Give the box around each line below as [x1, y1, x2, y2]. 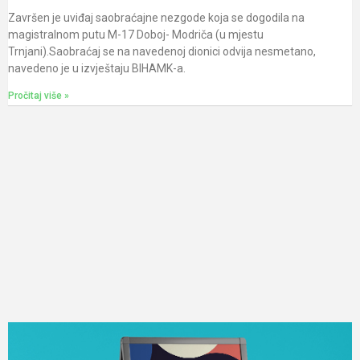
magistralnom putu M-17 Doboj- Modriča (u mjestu [8, 27, 264, 41]
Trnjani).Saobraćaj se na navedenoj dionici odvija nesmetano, [8, 44, 316, 58]
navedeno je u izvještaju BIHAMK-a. [8, 61, 186, 75]
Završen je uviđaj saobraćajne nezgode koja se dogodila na [8, 10, 305, 24]
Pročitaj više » [8, 89, 69, 101]
